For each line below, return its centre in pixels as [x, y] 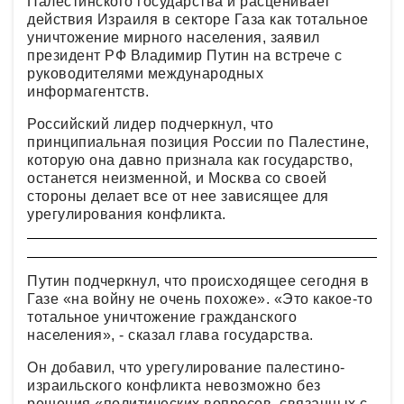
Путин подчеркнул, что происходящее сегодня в [198, 280]
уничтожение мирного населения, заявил [174, 37]
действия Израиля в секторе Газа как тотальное [198, 19]
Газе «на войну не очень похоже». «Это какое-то [200, 298]
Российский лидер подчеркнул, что [150, 124]
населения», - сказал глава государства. [172, 335]
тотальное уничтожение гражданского [162, 317]
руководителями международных [145, 73]
